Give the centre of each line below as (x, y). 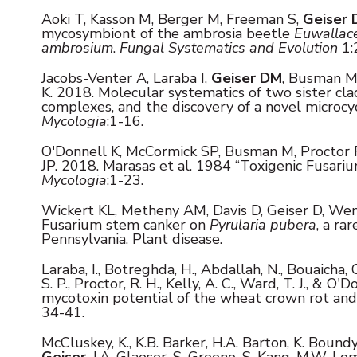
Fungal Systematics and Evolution (229, 47)
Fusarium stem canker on (126, 224)
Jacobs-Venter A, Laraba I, (126, 78)
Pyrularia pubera (263, 224)
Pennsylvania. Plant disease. (132, 239)
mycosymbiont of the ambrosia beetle (168, 33)
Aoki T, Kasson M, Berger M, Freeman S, (170, 19)
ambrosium (77, 47)
